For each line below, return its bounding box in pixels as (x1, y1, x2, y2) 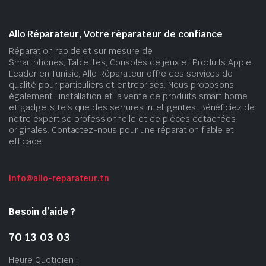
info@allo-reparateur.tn (9, 172, 110, 183)
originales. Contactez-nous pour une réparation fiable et (9, 124, 235, 135)
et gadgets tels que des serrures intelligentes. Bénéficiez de (9, 102, 255, 113)
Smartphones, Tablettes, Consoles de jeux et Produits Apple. (9, 56, 254, 68)
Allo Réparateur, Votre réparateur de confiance (9, 27, 223, 40)
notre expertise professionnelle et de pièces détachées (9, 113, 236, 124)
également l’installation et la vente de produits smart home (9, 90, 248, 102)
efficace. (9, 135, 43, 147)
